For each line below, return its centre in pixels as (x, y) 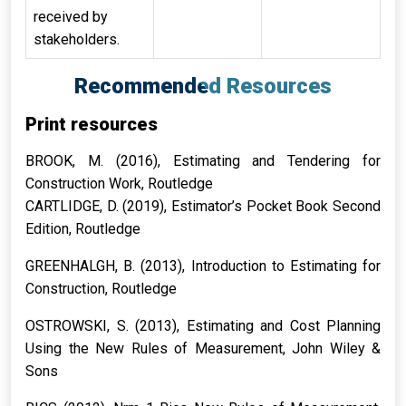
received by (71, 17)
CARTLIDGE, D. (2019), (98, 206)
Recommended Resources (203, 86)
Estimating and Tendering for (276, 161)
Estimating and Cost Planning (283, 326)
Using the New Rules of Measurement (154, 348)
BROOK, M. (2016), (99, 161)
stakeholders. (77, 39)
